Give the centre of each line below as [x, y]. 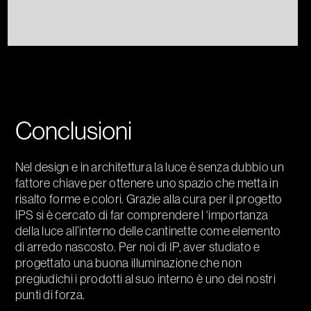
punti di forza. [50, 294]
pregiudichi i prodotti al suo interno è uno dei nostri [145, 278]
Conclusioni [73, 130]
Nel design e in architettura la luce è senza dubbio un [149, 167]
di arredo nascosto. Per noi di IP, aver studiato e [137, 246]
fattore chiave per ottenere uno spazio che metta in [146, 183]
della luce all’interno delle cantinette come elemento [148, 230]
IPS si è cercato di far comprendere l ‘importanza [142, 215]
